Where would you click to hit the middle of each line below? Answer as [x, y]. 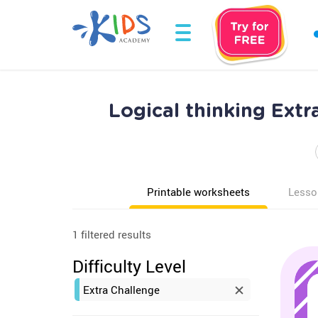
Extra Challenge [121, 290]
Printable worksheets [198, 192]
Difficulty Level [129, 266]
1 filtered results [112, 234]
